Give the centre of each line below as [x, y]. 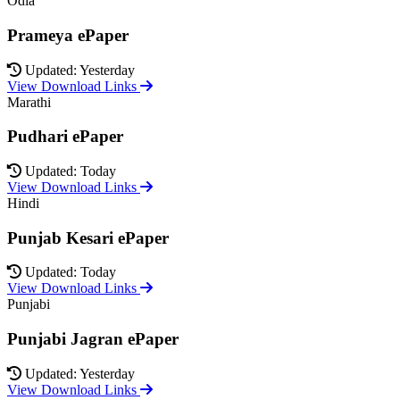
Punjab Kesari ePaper [88, 237]
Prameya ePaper [68, 35]
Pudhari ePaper [65, 137]
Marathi [29, 102]
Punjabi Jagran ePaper [93, 339]
